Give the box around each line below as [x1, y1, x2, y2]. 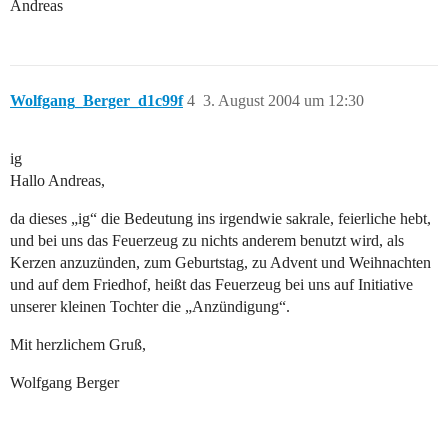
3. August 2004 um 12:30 [203, 92, 364, 110]
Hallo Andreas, [10, 172, 105, 190]
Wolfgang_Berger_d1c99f [10, 92, 183, 110]
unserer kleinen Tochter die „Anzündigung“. [10, 298, 290, 316]
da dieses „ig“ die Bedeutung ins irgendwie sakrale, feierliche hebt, [10, 210, 431, 228]
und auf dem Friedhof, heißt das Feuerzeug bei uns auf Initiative [10, 276, 413, 294]
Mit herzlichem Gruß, [10, 336, 146, 354]
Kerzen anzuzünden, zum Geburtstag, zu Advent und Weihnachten [10, 254, 431, 272]
